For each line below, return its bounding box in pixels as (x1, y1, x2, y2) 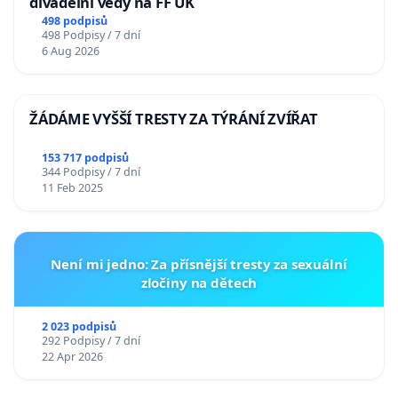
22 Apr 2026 (41, 348, 103, 364)
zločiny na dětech (140, 273, 258, 291)
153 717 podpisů (41, 149, 129, 165)
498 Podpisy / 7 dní (41, 27, 140, 43)
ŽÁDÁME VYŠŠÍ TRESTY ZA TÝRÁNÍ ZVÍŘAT (29, 107, 318, 129)
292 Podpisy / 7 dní (41, 332, 140, 348)
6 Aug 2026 (41, 43, 99, 59)
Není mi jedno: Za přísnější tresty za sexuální (51, 254, 347, 273)
